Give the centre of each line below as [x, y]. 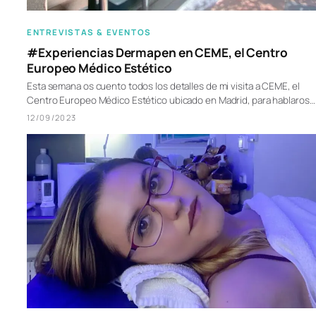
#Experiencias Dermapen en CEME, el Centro [157, 53]
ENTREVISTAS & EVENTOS [89, 32]
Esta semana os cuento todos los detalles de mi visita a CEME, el [163, 86]
